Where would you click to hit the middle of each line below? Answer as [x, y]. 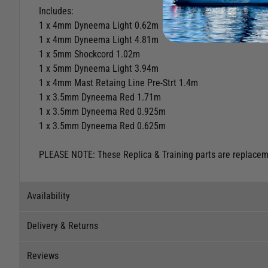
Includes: [56, 11]
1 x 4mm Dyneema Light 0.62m [99, 26]
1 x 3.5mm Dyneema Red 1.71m [100, 98]
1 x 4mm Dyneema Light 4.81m [99, 40]
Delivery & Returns [63, 226]
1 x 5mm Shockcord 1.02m [89, 54]
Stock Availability [86, 240]
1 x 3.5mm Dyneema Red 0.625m [102, 126]
